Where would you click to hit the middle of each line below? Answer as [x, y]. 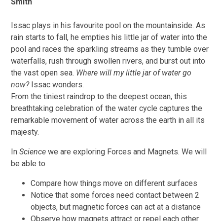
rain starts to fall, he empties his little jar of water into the [109, 37]
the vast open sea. [44, 73]
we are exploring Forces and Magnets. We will [127, 151]
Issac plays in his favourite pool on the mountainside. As [108, 25]
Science [33, 151]
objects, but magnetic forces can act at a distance [116, 207]
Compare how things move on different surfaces [114, 183]
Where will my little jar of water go [134, 73]
